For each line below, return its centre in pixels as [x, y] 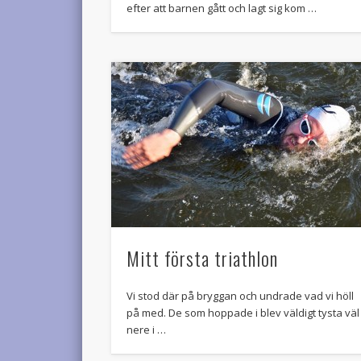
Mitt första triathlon [203, 258]
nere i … [147, 330]
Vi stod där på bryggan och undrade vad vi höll [241, 296]
